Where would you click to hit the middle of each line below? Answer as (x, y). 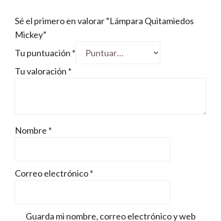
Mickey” (31, 35)
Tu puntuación (43, 53)
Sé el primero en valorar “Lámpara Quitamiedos (104, 21)
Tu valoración (41, 71)
